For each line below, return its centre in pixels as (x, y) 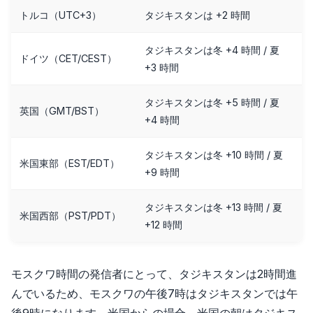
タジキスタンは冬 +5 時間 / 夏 (212, 102)
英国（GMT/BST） (62, 110)
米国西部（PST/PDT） (70, 215)
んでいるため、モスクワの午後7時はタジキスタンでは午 (154, 293)
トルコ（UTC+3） (60, 15)
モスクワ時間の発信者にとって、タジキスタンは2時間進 (154, 274)
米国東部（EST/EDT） (70, 163)
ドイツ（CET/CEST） (68, 58)
